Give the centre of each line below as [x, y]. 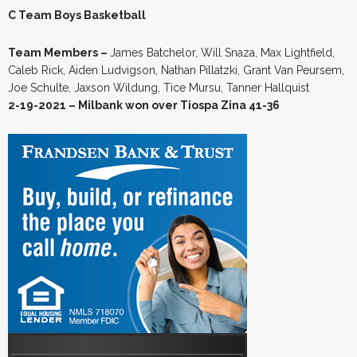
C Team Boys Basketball [77, 15]
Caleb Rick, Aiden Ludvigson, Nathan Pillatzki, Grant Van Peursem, [176, 70]
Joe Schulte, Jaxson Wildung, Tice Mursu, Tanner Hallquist [159, 87]
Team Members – [59, 52]
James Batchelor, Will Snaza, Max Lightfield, [222, 52]
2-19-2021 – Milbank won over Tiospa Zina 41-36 [144, 105]
